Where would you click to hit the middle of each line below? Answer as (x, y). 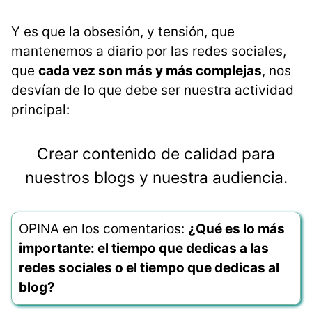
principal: (40, 110)
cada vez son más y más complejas (150, 71)
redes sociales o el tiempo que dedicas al (149, 268)
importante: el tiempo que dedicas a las (144, 249)
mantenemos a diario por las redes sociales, (149, 52)
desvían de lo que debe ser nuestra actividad (153, 91)
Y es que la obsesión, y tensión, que (123, 32)
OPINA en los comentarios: (103, 229)
